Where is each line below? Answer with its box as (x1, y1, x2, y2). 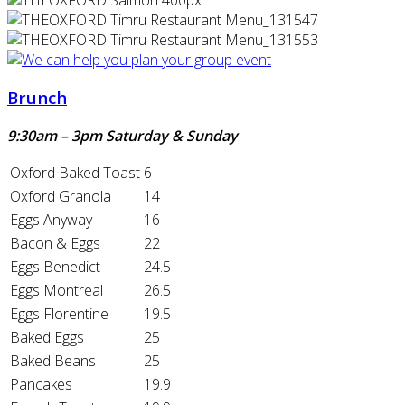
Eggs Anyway (10, 209, 92, 230)
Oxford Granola (10, 185, 111, 206)
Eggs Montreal (10, 279, 103, 300)
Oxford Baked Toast (10, 162, 140, 183)
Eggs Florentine (10, 303, 108, 324)
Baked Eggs (10, 326, 84, 347)
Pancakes (10, 373, 72, 394)
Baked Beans (10, 350, 96, 371)
